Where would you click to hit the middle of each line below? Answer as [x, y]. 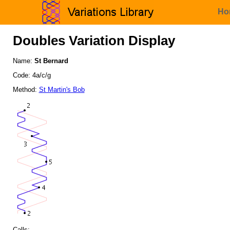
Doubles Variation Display [94, 41]
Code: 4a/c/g [32, 75]
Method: [26, 89]
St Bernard [51, 61]
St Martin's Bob [62, 89]
